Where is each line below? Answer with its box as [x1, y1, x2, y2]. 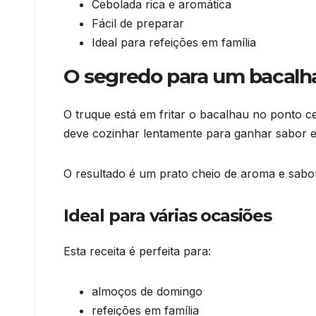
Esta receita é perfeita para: [63, 244, 211, 259]
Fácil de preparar [92, 16, 184, 31]
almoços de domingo [92, 284, 202, 299]
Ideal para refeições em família [92, 35, 256, 50]
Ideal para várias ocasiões [63, 205, 272, 226]
